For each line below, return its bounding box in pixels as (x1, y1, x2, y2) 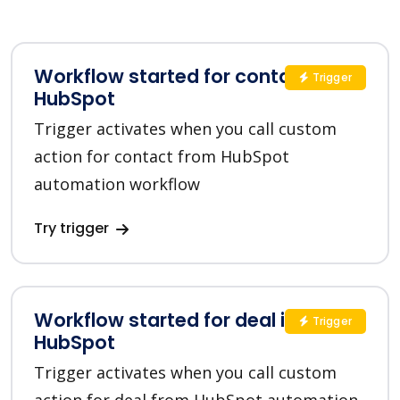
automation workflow (34, 173, 200, 196)
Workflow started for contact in (34, 63, 331, 90)
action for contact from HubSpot (34, 146, 289, 168)
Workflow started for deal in (34, 307, 296, 334)
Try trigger (34, 218, 112, 239)
